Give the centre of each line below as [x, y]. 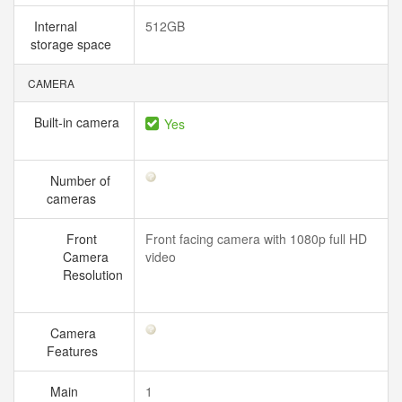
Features [76, 351]
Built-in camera [75, 122]
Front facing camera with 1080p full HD [256, 239]
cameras [75, 198]
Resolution [93, 275]
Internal [54, 26]
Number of [79, 180]
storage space [74, 44]
